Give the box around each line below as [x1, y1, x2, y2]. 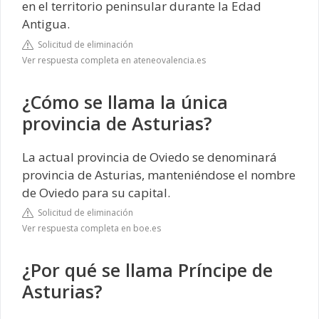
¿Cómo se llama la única [22, 89, 228, 114]
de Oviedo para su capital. [22, 184, 170, 201]
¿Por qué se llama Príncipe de [22, 258, 273, 283]
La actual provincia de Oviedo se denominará [22, 148, 277, 165]
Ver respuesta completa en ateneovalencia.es [22, 53, 206, 66]
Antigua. [22, 16, 70, 33]
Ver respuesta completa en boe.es [22, 222, 161, 235]
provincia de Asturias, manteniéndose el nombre [22, 166, 296, 183]
